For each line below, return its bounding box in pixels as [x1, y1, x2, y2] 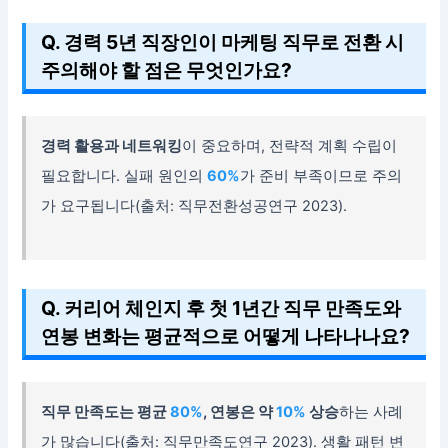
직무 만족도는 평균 [41, 402, 171, 421]
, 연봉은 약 [203, 402, 277, 421]
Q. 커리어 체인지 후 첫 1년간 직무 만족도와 [41, 295, 402, 320]
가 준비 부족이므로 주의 [240, 167, 403, 186]
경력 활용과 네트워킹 [41, 137, 183, 156]
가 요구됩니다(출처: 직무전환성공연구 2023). [41, 197, 348, 216]
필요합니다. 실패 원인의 [41, 167, 208, 186]
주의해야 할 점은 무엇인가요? [41, 58, 293, 83]
